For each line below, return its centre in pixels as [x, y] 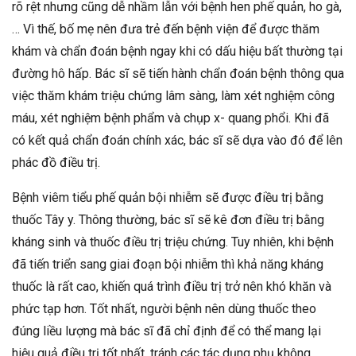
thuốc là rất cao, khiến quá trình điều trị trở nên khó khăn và [172, 286]
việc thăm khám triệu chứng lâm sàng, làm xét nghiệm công [173, 95]
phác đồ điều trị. [56, 162]
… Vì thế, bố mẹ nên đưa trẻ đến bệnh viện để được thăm [166, 29]
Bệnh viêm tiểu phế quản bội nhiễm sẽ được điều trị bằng [168, 197]
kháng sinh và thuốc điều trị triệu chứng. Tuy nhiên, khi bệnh [173, 242]
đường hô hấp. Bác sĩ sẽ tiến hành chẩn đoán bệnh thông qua [178, 73]
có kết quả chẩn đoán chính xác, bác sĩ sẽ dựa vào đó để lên [177, 140]
